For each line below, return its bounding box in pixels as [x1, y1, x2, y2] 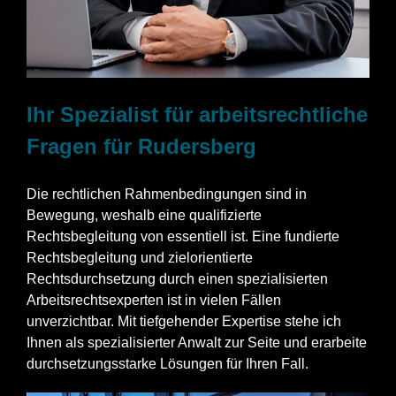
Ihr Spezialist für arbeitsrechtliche [27, 103, 368, 127]
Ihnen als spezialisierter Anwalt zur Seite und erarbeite [27, 335, 367, 351]
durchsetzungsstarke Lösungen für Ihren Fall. [27, 356, 308, 372]
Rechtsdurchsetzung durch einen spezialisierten [27, 271, 328, 287]
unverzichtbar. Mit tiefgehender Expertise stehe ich [27, 314, 341, 330]
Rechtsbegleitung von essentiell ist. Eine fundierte [27, 229, 339, 245]
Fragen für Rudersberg [27, 134, 256, 159]
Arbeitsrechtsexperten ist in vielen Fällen [27, 293, 281, 308]
